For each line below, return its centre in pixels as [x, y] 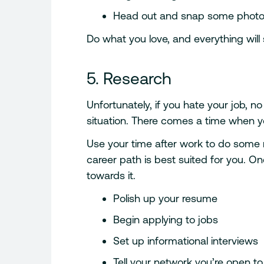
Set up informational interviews [186, 241]
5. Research [129, 79]
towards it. [111, 176]
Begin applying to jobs [166, 220]
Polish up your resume [166, 199]
